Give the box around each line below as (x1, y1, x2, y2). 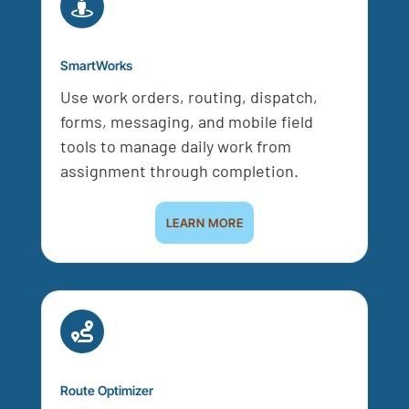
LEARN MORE (165, 215, 244, 231)
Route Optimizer (59, 383, 153, 399)
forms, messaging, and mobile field (59, 111, 313, 132)
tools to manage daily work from (59, 136, 291, 157)
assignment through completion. (59, 161, 299, 182)
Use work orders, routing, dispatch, (59, 87, 318, 108)
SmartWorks (59, 58, 132, 74)
